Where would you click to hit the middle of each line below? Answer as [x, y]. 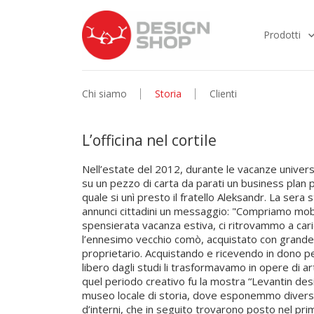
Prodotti [282, 35]
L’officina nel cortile [149, 140]
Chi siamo [104, 94]
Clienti [223, 94]
